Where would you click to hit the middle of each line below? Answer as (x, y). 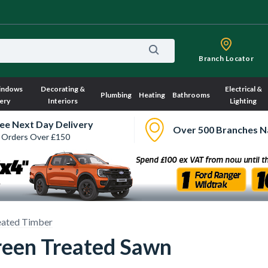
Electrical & (243, 89)
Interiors (63, 101)
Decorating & (63, 89)
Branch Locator (226, 58)
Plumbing (116, 95)
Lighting (243, 101)
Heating (152, 95)
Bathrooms (191, 95)
